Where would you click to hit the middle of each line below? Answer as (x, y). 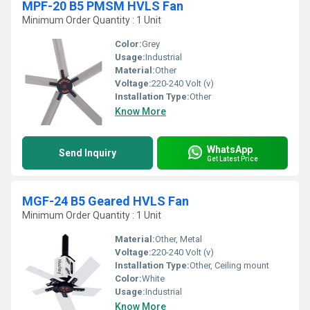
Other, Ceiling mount (229, 265)
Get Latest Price (232, 158)
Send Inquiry (88, 153)
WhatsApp (230, 149)
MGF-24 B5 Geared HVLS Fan (106, 201)
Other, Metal (179, 239)
